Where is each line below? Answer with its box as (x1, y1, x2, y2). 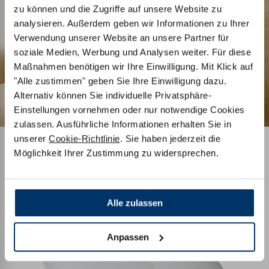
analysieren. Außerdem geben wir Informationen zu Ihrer (14, 18, 249, 29)
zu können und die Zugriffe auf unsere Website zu (14, 4, 222, 14)
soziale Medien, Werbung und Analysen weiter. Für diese (14, 47, 251, 58)
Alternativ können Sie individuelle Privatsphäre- (14, 90, 211, 101)
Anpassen (106, 231, 149, 242)
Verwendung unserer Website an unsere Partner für (14, 32, 229, 43)
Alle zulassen (106, 198, 163, 208)
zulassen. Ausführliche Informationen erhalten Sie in (14, 119, 231, 130)
